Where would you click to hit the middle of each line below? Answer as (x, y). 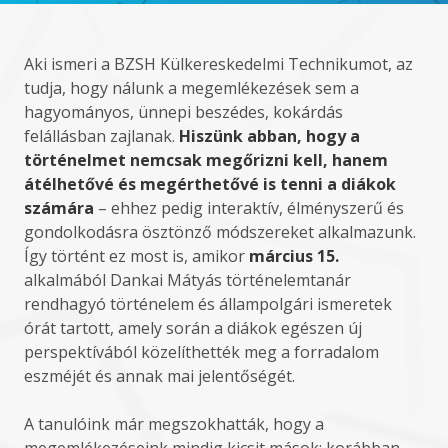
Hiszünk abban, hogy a (269, 136)
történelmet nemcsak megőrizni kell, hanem (206, 160)
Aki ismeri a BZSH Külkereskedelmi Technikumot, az (218, 64)
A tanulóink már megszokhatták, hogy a (174, 424)
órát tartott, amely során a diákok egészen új (193, 328)
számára (59, 208)
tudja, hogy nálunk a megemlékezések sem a (191, 88)
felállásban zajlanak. (101, 136)
